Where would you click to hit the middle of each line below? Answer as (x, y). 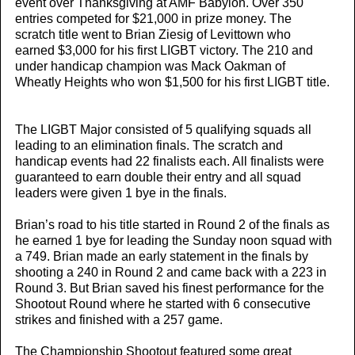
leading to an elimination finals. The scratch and (149, 146)
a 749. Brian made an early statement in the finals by (162, 257)
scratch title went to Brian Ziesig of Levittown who (153, 35)
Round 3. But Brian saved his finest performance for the (170, 288)
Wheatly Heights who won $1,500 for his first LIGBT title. (172, 82)
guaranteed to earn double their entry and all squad (158, 177)
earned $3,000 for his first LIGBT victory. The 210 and (164, 51)
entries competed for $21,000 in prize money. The (153, 19)
